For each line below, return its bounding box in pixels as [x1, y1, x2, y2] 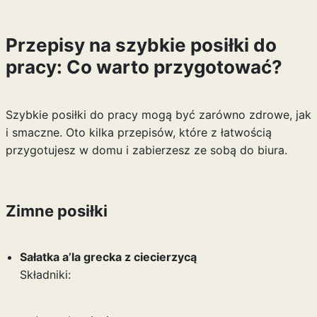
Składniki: [19, 267, 71, 282]
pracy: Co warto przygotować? [5, 56, 282, 78]
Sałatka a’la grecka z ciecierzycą [19, 250, 197, 264]
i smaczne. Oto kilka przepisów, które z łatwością [5, 125, 272, 139]
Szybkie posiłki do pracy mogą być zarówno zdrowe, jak [5, 108, 311, 122]
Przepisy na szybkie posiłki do [5, 34, 277, 56]
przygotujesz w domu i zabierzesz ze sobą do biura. [5, 143, 287, 157]
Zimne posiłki [5, 202, 108, 220]
